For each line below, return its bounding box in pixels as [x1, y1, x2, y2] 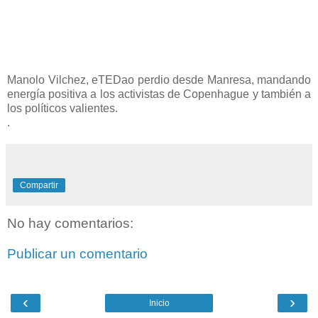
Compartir [20, 180, 58, 190]
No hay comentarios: [7, 215, 133, 231]
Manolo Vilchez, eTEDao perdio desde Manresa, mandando [7, 73, 311, 86]
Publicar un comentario [7, 246, 148, 262]
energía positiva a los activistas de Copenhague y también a [7, 87, 311, 100]
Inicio [148, 297, 170, 308]
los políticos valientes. [7, 102, 118, 114]
